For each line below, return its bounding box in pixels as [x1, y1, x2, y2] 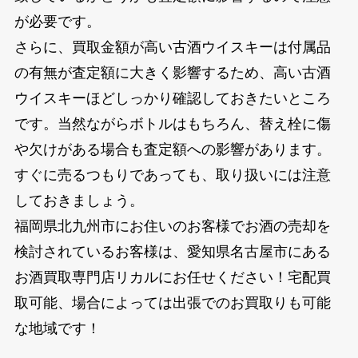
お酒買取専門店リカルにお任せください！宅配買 [14, 268, 331, 285]
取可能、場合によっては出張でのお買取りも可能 [14, 294, 331, 311]
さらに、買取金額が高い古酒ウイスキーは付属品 [14, 38, 331, 55]
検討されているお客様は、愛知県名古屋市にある [14, 243, 331, 260]
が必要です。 [14, 13, 101, 30]
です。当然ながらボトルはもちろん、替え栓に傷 [14, 115, 331, 132]
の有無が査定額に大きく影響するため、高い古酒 [14, 64, 331, 81]
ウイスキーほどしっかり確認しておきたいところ [14, 89, 331, 106]
